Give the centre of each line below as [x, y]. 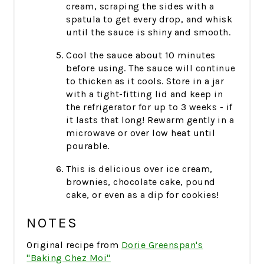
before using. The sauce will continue [151, 68]
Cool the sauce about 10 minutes [141, 55]
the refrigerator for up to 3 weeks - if [149, 107]
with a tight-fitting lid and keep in [145, 94]
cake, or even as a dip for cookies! [143, 194]
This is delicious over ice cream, [139, 169]
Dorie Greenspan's [162, 245]
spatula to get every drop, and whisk [149, 19]
